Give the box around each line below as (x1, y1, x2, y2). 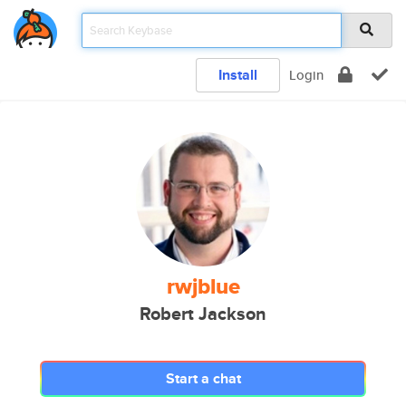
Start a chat (165, 368, 241, 389)
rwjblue (166, 270, 240, 303)
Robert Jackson (140, 301, 266, 327)
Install (218, 64, 257, 85)
